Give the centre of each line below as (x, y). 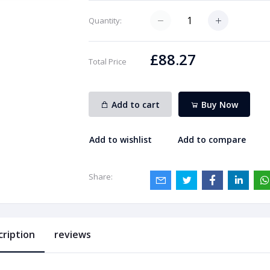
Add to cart (135, 104)
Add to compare (212, 139)
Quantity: (105, 20)
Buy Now (219, 104)
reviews (72, 235)
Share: (100, 177)
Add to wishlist (120, 139)
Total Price (107, 61)
